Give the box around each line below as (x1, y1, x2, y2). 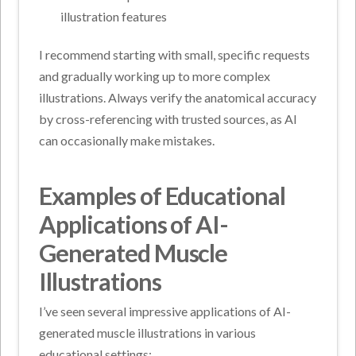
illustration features (60, 8, 167, 24)
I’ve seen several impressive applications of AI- (39, 303, 292, 319)
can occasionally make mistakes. (39, 132, 215, 148)
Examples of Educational (39, 180, 285, 210)
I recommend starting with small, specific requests (39, 46, 311, 62)
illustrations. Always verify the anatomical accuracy (39, 89, 317, 105)
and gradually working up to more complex (39, 68, 271, 83)
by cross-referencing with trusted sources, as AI (39, 110, 298, 126)
